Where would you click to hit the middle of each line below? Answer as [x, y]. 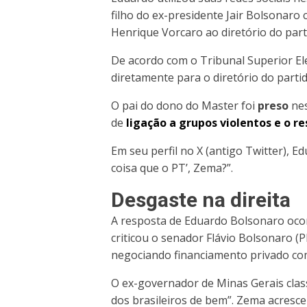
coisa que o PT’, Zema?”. [172, 168]
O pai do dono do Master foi [184, 105]
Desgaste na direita [201, 199]
